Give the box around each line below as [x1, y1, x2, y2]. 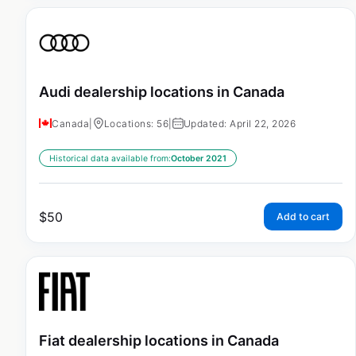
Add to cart [277, 210, 330, 222]
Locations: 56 [103, 117, 168, 130]
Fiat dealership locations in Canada [39, 331, 279, 349]
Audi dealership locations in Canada [39, 83, 284, 100]
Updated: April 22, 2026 [183, 117, 296, 130]
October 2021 [171, 153, 226, 164]
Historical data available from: [49, 153, 171, 164]
